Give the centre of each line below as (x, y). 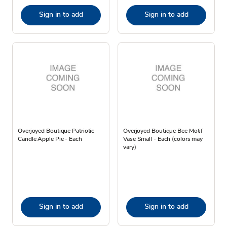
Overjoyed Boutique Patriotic (56, 130)
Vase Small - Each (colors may (163, 139)
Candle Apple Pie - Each (50, 139)
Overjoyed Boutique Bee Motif (163, 130)
